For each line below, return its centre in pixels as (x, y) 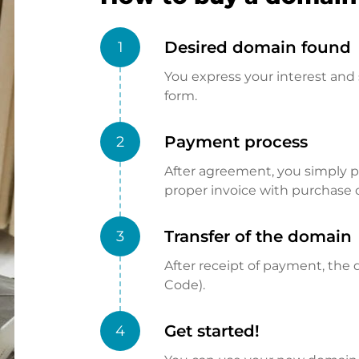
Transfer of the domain (258, 236)
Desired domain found (258, 47)
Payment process (236, 142)
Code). (185, 285)
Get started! (212, 331)
